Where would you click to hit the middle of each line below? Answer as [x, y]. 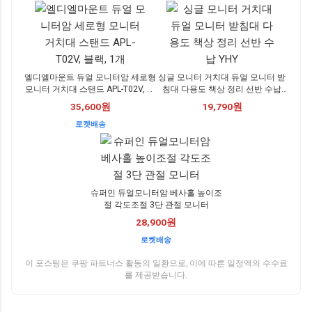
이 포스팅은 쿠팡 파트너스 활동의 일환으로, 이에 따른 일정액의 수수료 [156, 264]
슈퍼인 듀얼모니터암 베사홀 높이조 [156, 193]
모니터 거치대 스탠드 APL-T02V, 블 [90, 89]
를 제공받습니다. [156, 275]
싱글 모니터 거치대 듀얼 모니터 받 [222, 78]
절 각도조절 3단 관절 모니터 [156, 205]
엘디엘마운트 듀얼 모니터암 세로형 [90, 78]
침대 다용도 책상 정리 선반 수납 [222, 89]
